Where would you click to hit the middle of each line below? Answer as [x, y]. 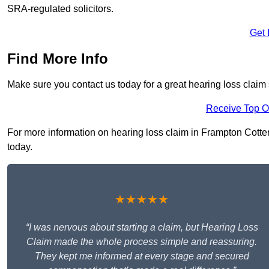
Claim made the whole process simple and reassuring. [142, 242]
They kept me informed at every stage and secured [142, 256]
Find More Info [58, 59]
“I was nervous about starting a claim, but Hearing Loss [142, 228]
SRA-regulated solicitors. [60, 9]
